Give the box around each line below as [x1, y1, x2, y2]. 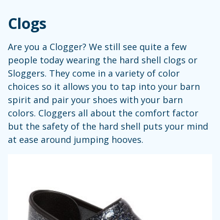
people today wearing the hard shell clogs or [8, 54, 197, 66]
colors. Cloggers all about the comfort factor [8, 107, 198, 119]
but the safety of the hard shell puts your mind [8, 120, 208, 132]
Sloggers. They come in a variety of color [8, 67, 180, 79]
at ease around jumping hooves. [8, 133, 143, 145]
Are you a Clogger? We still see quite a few [8, 40, 187, 53]
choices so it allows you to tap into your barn [8, 80, 200, 92]
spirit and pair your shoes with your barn [8, 93, 183, 106]
